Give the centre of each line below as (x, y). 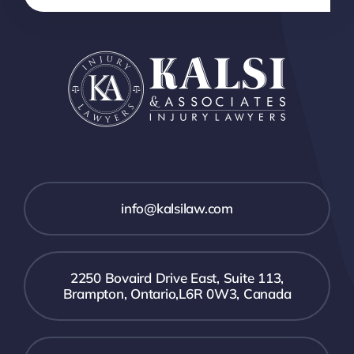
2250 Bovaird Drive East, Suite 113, (177, 278)
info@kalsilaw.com (177, 209)
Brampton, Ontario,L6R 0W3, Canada (177, 294)
